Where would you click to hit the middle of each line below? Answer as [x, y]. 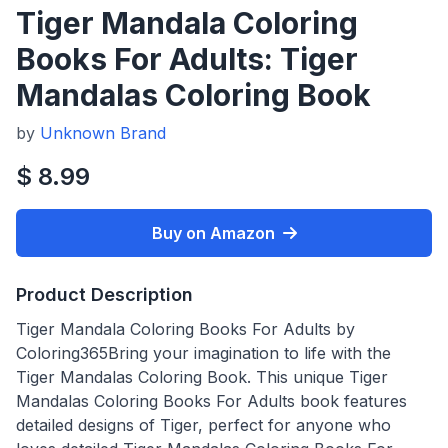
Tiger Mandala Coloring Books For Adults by [185, 328]
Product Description [104, 294]
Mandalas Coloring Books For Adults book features [211, 400]
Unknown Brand [103, 132]
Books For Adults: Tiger [187, 58]
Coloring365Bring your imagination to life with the [203, 352]
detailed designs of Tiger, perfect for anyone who [203, 424]
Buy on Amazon [213, 232]
